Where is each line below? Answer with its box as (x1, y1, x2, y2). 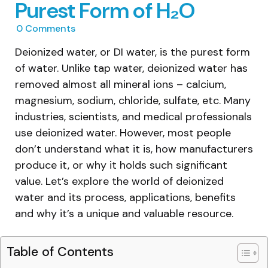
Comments (23, 22, 75, 35)
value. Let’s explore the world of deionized (15, 173, 224, 188)
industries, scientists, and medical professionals (15, 109, 252, 124)
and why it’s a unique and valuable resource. (15, 206, 233, 221)
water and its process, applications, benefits (15, 190, 236, 205)
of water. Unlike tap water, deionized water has (15, 60, 248, 75)
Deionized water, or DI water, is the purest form (15, 44, 250, 59)
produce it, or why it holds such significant (15, 157, 227, 172)
